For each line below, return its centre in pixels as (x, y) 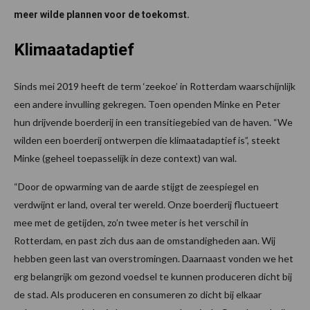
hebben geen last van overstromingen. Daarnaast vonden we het (154, 259)
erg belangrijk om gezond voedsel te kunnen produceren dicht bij (153, 277)
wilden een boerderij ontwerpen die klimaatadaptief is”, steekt (147, 140)
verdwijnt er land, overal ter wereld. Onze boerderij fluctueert (146, 205)
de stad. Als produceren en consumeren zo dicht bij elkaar (138, 295)
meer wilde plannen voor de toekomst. (102, 15)
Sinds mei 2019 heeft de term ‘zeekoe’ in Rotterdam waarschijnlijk (155, 86)
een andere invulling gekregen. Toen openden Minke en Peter (147, 104)
